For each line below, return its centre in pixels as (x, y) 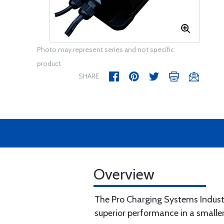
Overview (124, 174)
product (49, 63)
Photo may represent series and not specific (105, 49)
